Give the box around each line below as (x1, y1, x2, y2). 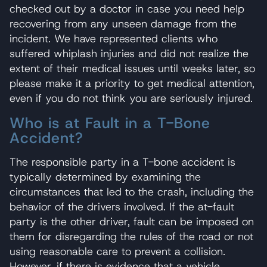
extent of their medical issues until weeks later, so (10, 61, 255, 76)
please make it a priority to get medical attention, (10, 76, 254, 91)
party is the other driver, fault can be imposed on (10, 214, 254, 229)
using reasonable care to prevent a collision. (10, 244, 225, 259)
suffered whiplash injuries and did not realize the (10, 46, 249, 61)
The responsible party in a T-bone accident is (10, 154, 235, 169)
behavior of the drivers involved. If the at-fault (10, 199, 234, 214)
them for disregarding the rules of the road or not (10, 229, 253, 244)
